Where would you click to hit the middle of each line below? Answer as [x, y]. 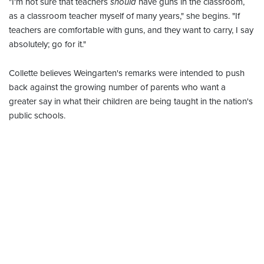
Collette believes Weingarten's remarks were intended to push [127, 73]
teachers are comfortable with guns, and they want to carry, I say [131, 30]
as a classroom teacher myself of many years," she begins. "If [124, 16]
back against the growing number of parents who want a [117, 88]
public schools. [37, 116]
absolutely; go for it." [47, 44]
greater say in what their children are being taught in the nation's [131, 102]
